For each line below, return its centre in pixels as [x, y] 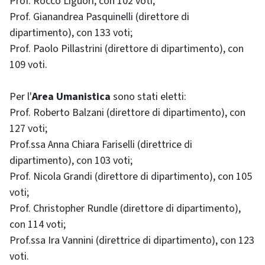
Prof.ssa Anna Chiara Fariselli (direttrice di [101, 145]
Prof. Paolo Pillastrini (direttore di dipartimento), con [127, 49]
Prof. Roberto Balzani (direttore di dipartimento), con [127, 113]
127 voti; [28, 129]
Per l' [21, 97]
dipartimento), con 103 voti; [71, 161]
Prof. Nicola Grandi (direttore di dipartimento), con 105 [131, 177]
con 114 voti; [38, 224]
